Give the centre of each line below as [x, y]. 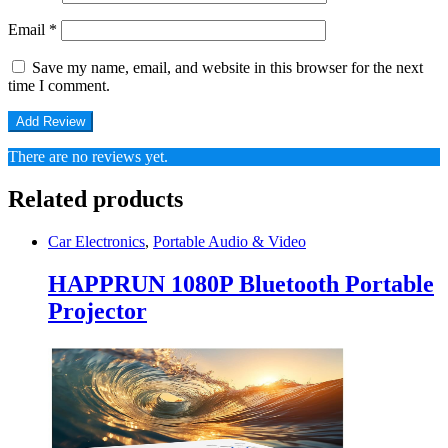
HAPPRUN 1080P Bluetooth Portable [241, 283]
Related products [95, 199]
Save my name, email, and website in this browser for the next [227, 68]
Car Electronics [96, 241]
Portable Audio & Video [229, 241]
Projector [97, 310]
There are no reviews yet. [88, 157]
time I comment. [59, 86]
